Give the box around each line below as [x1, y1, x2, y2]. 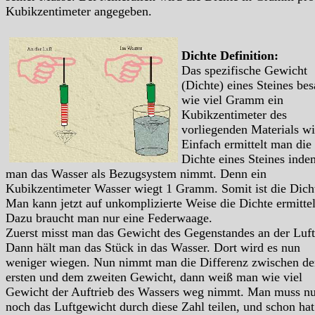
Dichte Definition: [181, 49, 278, 63]
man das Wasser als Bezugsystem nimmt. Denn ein [6, 167, 266, 181]
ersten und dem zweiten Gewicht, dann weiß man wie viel [6, 270, 302, 285]
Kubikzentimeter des [181, 108, 287, 122]
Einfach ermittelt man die [181, 137, 311, 152]
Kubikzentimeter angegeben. [6, 4, 152, 19]
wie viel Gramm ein [181, 93, 283, 108]
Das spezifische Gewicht [181, 63, 307, 78]
